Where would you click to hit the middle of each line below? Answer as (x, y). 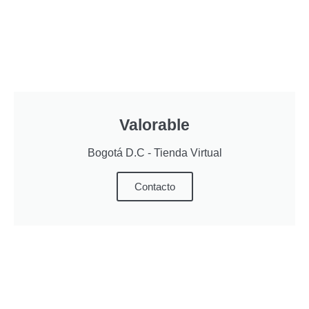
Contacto (154, 187)
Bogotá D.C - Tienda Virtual (154, 153)
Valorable (154, 125)
